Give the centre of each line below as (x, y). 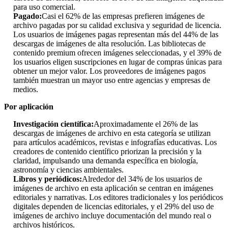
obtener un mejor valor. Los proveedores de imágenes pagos (109, 71)
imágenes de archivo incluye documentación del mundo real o (112, 216)
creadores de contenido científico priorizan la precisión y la (107, 152)
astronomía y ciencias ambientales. (68, 170)
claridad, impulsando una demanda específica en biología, (106, 161)
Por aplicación (29, 107)
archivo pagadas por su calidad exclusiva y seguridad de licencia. (117, 25)
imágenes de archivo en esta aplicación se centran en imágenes (113, 188)
